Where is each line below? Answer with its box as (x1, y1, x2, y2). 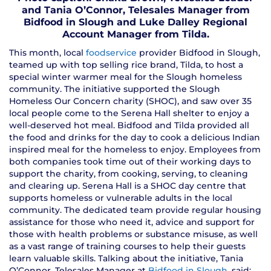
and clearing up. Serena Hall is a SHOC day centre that (9, 180, 246, 191)
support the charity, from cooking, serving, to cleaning (9, 168, 248, 179)
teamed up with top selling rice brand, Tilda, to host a (9, 59, 243, 70)
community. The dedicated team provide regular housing (9, 204, 261, 215)
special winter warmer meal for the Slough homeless (9, 71, 242, 82)
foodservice (86, 47, 137, 58)
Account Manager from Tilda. (62, 28, 209, 40)
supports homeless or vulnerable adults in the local (9, 192, 232, 203)
